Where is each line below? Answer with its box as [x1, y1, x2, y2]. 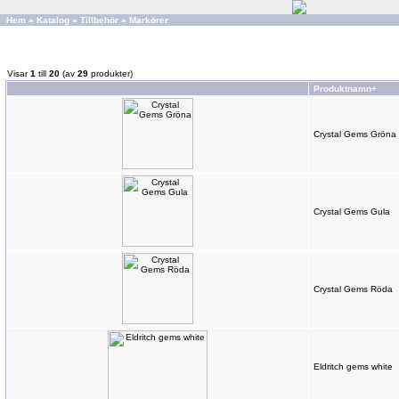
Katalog [37, 15, 69, 25]
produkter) [88, 69, 133, 78]
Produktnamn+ [313, 84, 377, 94]
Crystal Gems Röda [313, 284, 393, 294]
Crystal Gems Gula [313, 207, 390, 216]
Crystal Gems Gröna [313, 129, 396, 139]
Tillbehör [80, 15, 118, 25]
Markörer [129, 15, 168, 25]
